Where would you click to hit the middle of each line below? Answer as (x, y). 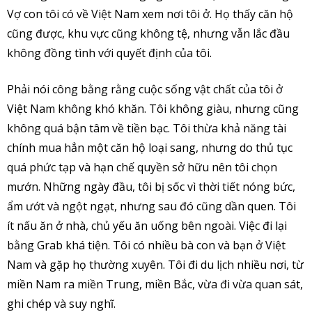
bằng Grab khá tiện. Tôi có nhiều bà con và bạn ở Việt (146, 245)
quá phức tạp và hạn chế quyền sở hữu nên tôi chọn (142, 167)
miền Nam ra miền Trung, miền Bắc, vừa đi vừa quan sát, (155, 284)
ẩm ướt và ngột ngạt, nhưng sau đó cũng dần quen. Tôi (151, 206)
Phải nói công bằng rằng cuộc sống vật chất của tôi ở (145, 89)
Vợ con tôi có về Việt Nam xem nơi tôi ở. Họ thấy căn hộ (150, 14)
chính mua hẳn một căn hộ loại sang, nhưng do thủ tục (150, 147)
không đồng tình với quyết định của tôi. (109, 53)
